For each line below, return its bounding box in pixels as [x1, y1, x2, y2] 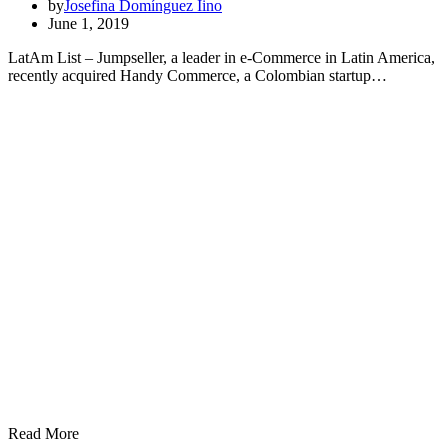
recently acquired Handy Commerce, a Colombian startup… [8, 66, 387, 84]
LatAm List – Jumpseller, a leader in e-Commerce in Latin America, [8, 48, 435, 66]
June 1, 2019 [48, 14, 129, 32]
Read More [8, 424, 79, 442]
